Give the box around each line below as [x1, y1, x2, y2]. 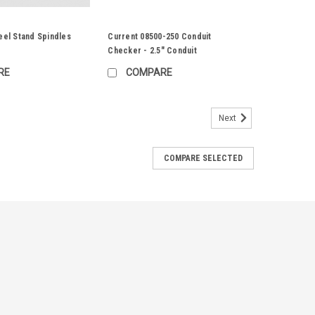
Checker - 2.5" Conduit [108, 46, 197, 56]
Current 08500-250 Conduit [108, 32, 212, 42]
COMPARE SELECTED [163, 153, 243, 164]
